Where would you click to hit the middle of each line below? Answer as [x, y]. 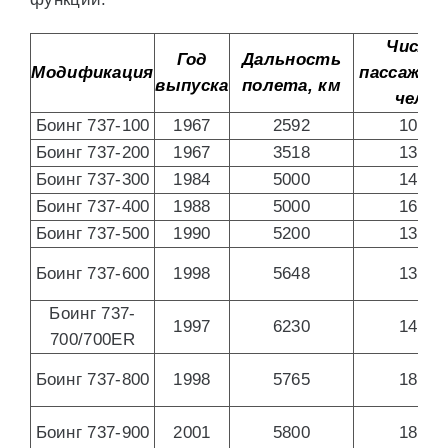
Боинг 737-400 [92, 206]
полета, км [291, 85]
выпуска [192, 85]
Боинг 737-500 [92, 233]
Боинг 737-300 [92, 179]
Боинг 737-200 [92, 152]
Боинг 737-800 [92, 379]
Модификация [92, 72]
